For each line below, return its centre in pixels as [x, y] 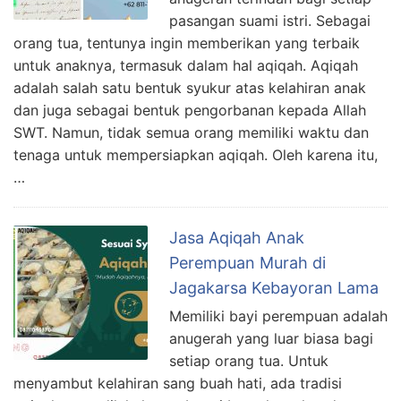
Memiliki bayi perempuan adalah [278, 316]
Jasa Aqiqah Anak [237, 238]
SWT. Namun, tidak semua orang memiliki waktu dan [191, 133]
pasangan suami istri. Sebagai [270, 21]
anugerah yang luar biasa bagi [271, 339]
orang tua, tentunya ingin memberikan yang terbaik [187, 43]
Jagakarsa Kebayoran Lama [274, 288]
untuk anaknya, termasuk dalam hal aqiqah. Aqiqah [186, 66]
